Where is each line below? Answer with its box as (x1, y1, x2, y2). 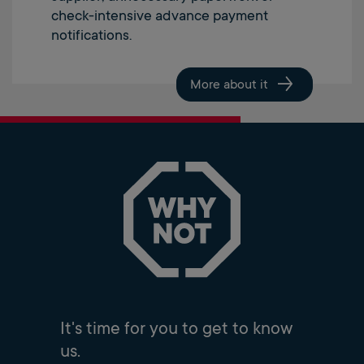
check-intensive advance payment (51, 6, 268, 24)
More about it (190, 76, 268, 92)
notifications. (51, 26, 132, 43)
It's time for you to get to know (60, 318, 292, 339)
